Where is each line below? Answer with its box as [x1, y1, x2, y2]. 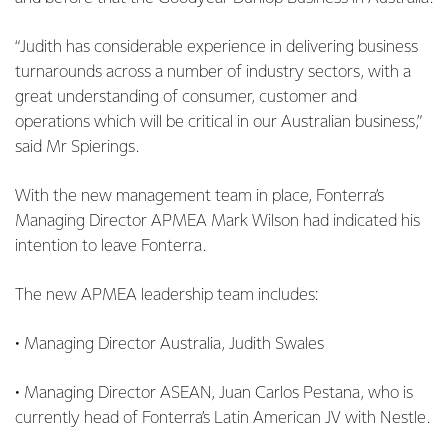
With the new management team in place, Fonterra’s [15, 188, 384, 205]
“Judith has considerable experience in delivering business [15, 39, 418, 56]
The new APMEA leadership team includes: [15, 287, 318, 304]
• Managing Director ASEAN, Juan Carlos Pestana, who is [15, 385, 413, 402]
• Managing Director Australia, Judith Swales [15, 336, 324, 353]
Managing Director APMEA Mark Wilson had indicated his [15, 213, 420, 230]
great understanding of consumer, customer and [15, 89, 357, 106]
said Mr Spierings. [15, 139, 143, 156]
